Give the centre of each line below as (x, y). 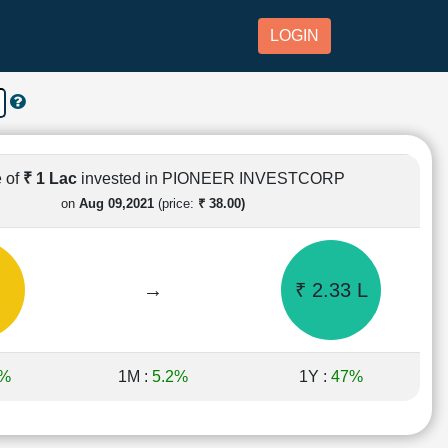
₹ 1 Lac (52, 178)
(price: (176, 203)
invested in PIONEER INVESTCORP (213, 178)
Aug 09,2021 (116, 203)
